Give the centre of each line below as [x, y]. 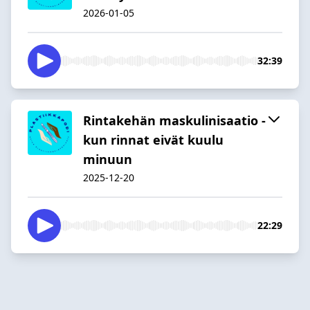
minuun [108, 159]
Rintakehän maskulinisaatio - [174, 120]
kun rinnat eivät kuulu [153, 139]
